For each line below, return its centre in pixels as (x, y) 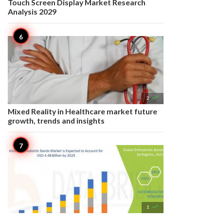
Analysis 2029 (32, 11)
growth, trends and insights (56, 120)
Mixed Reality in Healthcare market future (82, 111)
